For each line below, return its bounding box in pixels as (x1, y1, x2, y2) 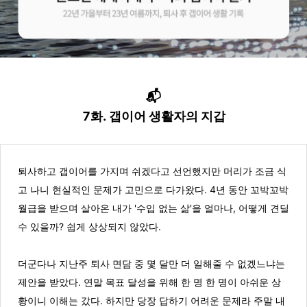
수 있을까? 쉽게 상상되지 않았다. (18, 221, 161, 232)
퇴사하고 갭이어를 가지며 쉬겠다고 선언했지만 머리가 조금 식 (18, 165, 286, 177)
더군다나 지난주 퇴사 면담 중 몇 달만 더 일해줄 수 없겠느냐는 (18, 258, 285, 269)
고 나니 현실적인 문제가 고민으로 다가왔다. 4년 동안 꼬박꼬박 (18, 184, 288, 195)
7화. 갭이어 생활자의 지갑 (82, 109, 225, 123)
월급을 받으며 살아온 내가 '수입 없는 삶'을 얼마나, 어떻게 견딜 (18, 202, 289, 214)
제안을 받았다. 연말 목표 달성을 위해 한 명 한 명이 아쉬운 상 (18, 276, 281, 288)
